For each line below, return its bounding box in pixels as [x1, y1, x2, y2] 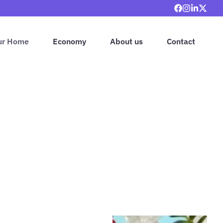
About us [110, 36, 143, 46]
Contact [167, 36, 195, 46]
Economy [53, 36, 86, 46]
